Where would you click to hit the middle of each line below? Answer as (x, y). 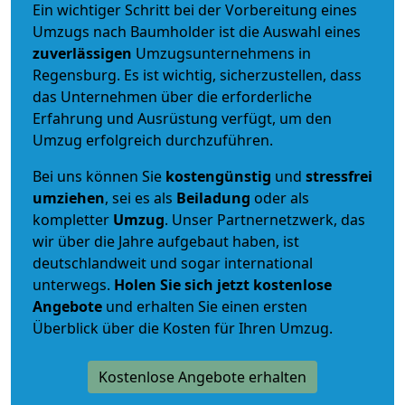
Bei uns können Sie (99, 176)
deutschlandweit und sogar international (173, 263)
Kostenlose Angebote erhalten (202, 377)
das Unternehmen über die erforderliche (172, 96)
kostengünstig (218, 176)
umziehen (69, 198)
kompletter (73, 219)
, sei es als (141, 198)
